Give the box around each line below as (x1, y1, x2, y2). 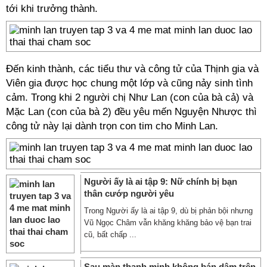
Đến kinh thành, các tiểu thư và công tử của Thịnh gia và (6, 63, 259, 74)
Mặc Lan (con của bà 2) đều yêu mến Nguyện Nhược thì (6, 106, 257, 117)
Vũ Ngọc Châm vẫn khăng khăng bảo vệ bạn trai (84, 218, 252, 227)
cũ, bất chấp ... (84, 230, 136, 239)
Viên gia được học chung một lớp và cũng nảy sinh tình (6, 77, 253, 89)
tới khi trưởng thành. (6, 3, 98, 14)
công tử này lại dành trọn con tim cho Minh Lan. (6, 120, 218, 132)
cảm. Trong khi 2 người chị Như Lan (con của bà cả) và (6, 92, 253, 103)
